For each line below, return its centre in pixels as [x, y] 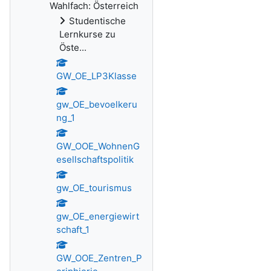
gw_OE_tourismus [94, 188]
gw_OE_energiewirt [98, 216]
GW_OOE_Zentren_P [99, 258]
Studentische [97, 21]
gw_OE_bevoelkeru [97, 104]
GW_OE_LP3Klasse [96, 76]
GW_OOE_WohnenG [98, 146]
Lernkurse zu [87, 34]
